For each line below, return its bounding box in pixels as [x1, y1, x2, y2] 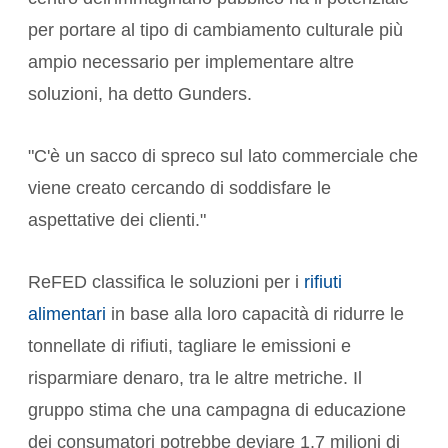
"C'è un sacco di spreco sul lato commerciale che [28, 146, 418, 167]
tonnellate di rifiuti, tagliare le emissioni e [28, 336, 351, 357]
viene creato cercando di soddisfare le [28, 178, 331, 199]
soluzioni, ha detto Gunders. [28, 84, 252, 105]
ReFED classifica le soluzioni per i [28, 272, 304, 293]
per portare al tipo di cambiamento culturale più [28, 20, 403, 41]
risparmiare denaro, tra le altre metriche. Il [28, 368, 362, 389]
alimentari [28, 304, 106, 325]
